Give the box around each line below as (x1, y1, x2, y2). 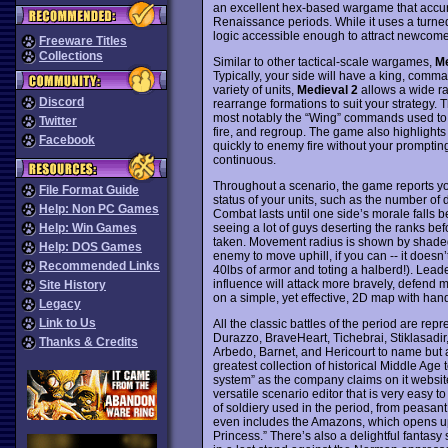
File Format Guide (39, 183, 139, 197)
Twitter (39, 114, 77, 128)
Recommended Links (39, 259, 160, 273)
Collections (39, 49, 103, 63)
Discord (39, 95, 84, 109)
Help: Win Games (39, 221, 137, 235)
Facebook (39, 133, 95, 147)
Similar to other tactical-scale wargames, (212, 54, 435, 69)
